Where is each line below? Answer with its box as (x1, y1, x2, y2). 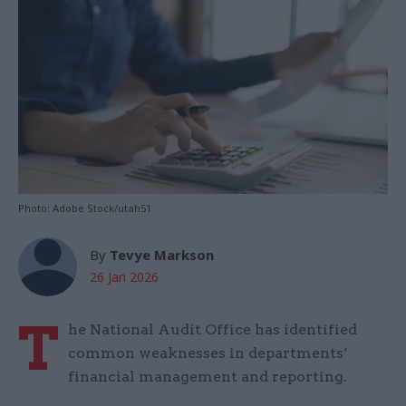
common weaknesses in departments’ (68, 344, 348, 362)
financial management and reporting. (68, 368, 354, 386)
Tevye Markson (110, 246, 214, 265)
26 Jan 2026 (90, 268, 159, 286)
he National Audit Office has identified (68, 321, 357, 339)
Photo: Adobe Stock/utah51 (18, 201, 151, 216)
